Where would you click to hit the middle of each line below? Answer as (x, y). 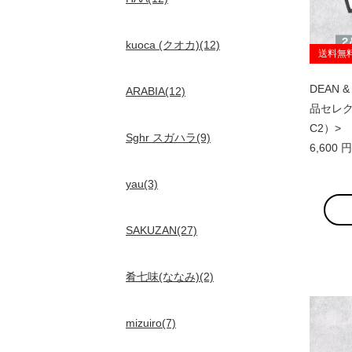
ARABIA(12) (156, 91)
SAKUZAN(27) (161, 230)
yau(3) (142, 184)
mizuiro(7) (151, 323)
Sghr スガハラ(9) (168, 137)
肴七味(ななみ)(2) (170, 277)
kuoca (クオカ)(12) (173, 45)
